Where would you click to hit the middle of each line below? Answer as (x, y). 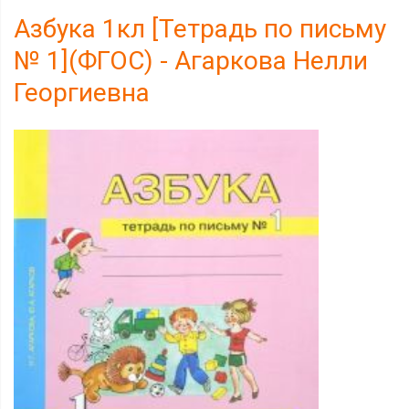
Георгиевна (82, 93)
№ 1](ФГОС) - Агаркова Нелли (191, 61)
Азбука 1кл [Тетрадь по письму (200, 29)
